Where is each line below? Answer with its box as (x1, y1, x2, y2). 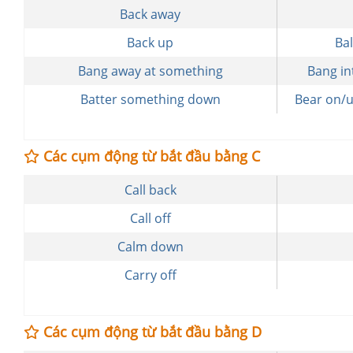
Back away (120, 6, 181, 23)
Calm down (117, 238, 184, 255)
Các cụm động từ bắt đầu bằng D (39, 322, 262, 341)
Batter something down (80, 91, 221, 108)
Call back (124, 181, 176, 199)
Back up (127, 34, 174, 51)
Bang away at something (77, 62, 223, 80)
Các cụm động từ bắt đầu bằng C (39, 147, 260, 165)
